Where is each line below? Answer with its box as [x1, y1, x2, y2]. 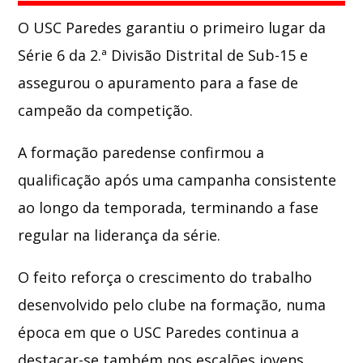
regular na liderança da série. [18, 224, 221, 245]
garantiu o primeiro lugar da [122, 17, 327, 37]
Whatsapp [159, 32, 226, 48]
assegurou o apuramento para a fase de [18, 72, 299, 92]
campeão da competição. [18, 100, 194, 120]
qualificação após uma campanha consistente [18, 169, 337, 190]
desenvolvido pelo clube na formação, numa [18, 294, 327, 314]
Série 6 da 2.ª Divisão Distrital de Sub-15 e [18, 45, 309, 65]
